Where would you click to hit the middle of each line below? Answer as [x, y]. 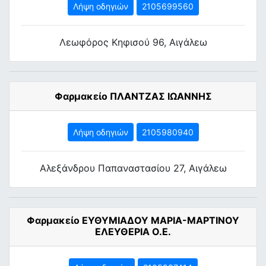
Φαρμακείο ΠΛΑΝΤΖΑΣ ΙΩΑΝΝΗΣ [133, 96]
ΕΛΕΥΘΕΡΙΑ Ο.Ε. [133, 232]
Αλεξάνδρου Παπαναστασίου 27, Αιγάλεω [133, 168]
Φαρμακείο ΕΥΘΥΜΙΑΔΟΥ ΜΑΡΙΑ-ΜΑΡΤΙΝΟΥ [133, 220]
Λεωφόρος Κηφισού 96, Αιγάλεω [133, 42]
